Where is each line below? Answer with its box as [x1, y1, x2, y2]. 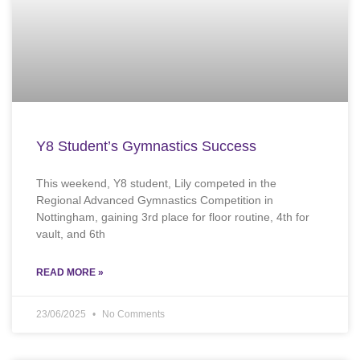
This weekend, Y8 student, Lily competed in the [36, 177, 276, 190]
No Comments [100, 309, 165, 321]
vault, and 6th [36, 227, 105, 241]
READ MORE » [36, 267, 104, 279]
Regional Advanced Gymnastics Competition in [36, 194, 273, 207]
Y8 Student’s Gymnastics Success [36, 138, 256, 155]
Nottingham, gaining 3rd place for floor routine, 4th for [36, 211, 309, 224]
